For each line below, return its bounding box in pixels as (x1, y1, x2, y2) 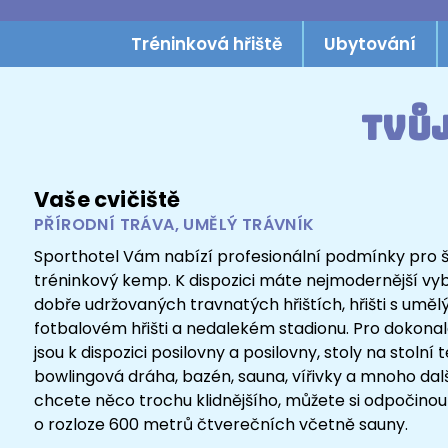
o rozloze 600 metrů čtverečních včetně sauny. (34, 412, 408, 436)
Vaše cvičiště (34, 185, 181, 215)
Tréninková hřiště (131, 32, 282, 57)
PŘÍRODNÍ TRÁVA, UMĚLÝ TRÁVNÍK (34, 213, 315, 237)
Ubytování (324, 32, 416, 57)
